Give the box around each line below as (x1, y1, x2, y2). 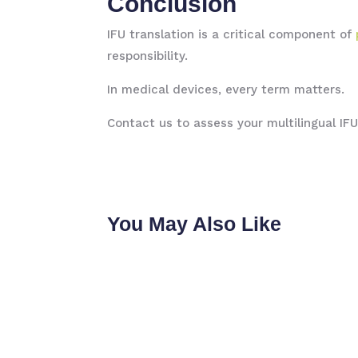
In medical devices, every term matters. (107, 82, 345, 97)
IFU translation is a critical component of (107, 27, 356, 42)
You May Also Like (107, 213, 282, 236)
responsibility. (107, 49, 189, 63)
